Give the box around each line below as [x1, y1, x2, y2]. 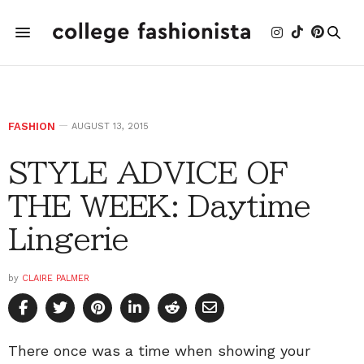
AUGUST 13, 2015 [71, 121, 149, 132]
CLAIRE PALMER [22, 273, 89, 284]
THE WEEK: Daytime [8, 191, 310, 220]
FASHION [8, 120, 55, 132]
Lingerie [8, 224, 129, 253]
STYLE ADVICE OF [8, 158, 288, 187]
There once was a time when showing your [8, 342, 310, 359]
